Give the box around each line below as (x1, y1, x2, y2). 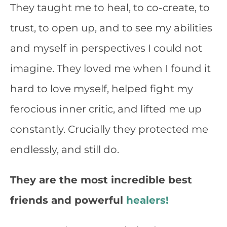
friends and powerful (10, 194, 126, 206)
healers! (126, 194, 169, 206)
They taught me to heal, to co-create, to (10, 2, 210, 14)
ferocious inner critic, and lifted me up (10, 103, 202, 115)
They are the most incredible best (10, 174, 192, 186)
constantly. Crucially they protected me (10, 123, 208, 135)
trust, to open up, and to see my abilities (10, 22, 212, 34)
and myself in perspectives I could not (10, 42, 202, 54)
